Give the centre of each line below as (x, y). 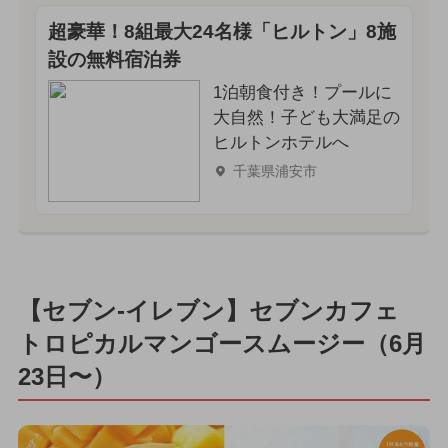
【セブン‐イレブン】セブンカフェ (208, 311)
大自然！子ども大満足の (306, 117)
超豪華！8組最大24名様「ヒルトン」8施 (221, 31)
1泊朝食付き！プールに (302, 92)
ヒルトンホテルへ (280, 142)
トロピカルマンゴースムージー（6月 (221, 344)
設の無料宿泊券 (114, 59)
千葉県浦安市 (274, 170)
